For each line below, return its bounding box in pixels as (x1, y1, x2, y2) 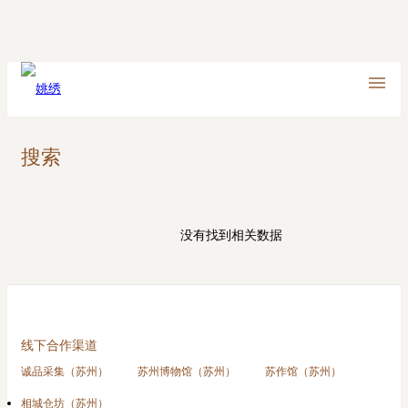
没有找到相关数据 (180, 229, 282, 242)
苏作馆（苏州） (265, 365, 342, 378)
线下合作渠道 (21, 339, 97, 352)
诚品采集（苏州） (21, 365, 108, 378)
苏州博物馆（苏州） (138, 365, 236, 378)
